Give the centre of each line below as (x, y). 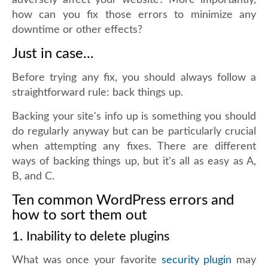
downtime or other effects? (77, 30)
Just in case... (53, 54)
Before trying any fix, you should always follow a (134, 78)
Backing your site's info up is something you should (134, 117)
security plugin (197, 260)
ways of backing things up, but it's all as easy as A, (134, 162)
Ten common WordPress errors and (123, 200)
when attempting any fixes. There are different (134, 147)
